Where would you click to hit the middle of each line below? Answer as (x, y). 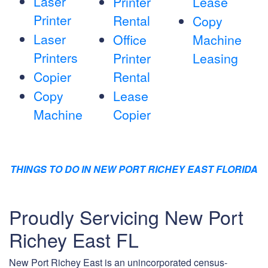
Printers (56, 58)
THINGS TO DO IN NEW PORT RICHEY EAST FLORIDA (134, 169)
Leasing (215, 58)
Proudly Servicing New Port (126, 217)
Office (130, 40)
